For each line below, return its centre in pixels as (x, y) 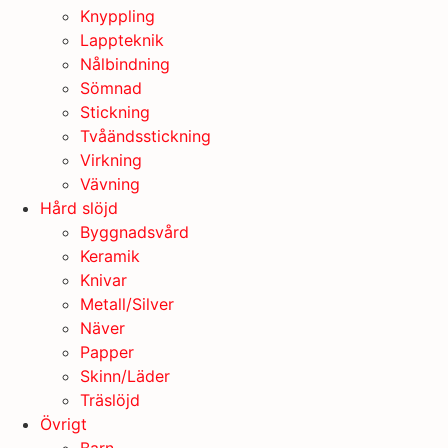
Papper (107, 352)
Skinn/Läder (125, 376)
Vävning (110, 184)
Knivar (103, 280)
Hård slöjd (79, 208)
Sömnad (111, 88)
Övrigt (63, 424)
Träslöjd (110, 400)
